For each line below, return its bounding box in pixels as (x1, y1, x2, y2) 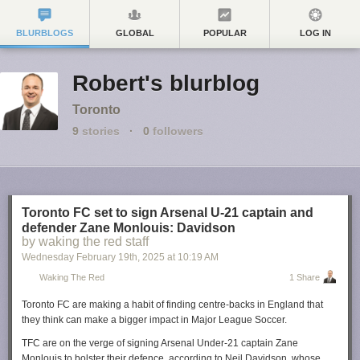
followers (149, 125, 203, 137)
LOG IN (299, 28, 331, 38)
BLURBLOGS (16, 28, 73, 38)
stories (79, 125, 120, 137)
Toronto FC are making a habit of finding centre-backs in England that (22, 299, 323, 310)
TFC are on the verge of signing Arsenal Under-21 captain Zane (22, 337, 298, 349)
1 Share (289, 272, 320, 282)
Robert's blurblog (72, 71, 260, 96)
